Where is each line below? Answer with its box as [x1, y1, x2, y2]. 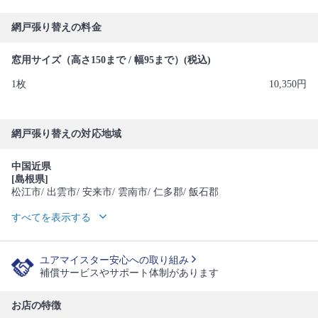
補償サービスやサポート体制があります [40, 268, 219, 278]
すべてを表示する [11, 212, 91, 223]
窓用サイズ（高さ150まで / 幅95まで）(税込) [11, 55, 211, 65]
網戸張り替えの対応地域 [11, 128, 121, 139]
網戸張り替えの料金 [11, 22, 102, 33]
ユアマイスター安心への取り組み [40, 255, 192, 265]
